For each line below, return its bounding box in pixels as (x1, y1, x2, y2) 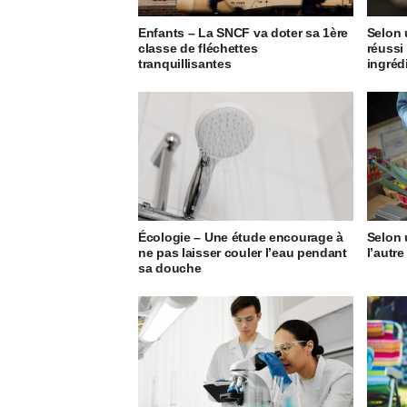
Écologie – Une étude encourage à (138, 230, 343, 245)
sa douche (138, 261, 202, 276)
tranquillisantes (138, 56, 232, 72)
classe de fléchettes (138, 41, 258, 56)
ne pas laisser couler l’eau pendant (138, 245, 347, 261)
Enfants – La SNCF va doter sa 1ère (138, 25, 349, 41)
